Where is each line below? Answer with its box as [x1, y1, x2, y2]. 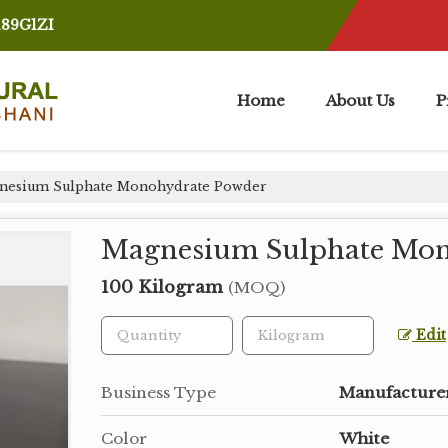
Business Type [101, 383, 216, 402]
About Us [326, 91, 395, 110]
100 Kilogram [101, 277, 228, 298]
